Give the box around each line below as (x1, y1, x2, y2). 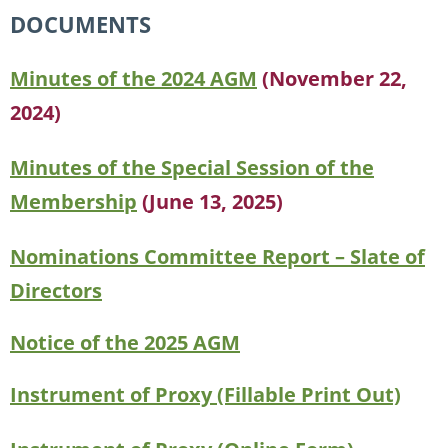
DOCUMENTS (10, 9, 151, 40)
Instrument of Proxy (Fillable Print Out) (10, 381, 401, 409)
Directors (10, 277, 102, 305)
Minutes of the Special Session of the (10, 154, 374, 182)
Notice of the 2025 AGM (10, 329, 240, 357)
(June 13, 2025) (142, 188, 283, 216)
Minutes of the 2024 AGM (10, 65, 257, 93)
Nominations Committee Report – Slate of (10, 243, 425, 271)
